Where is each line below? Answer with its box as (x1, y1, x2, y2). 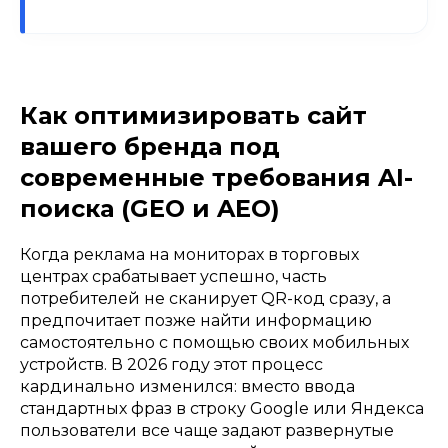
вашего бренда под (20, 131, 280, 161)
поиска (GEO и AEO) (20, 193, 280, 223)
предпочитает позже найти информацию (20, 310, 372, 330)
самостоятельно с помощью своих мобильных (20, 332, 409, 352)
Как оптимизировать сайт (20, 100, 367, 130)
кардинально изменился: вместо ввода (20, 376, 355, 396)
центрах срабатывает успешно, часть (20, 266, 327, 286)
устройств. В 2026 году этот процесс (20, 354, 323, 374)
